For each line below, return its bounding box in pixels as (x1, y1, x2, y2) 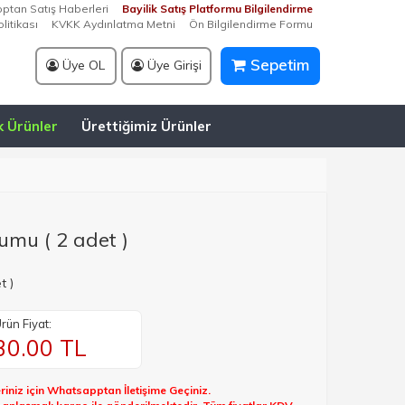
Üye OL (59, 57, 105, 73)
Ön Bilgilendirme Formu (189, 17, 313, 31)
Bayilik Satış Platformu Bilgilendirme (122, 2, 313, 15)
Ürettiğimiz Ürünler (81, 118, 212, 135)
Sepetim (245, 55, 309, 74)
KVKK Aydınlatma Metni (52, 17, 175, 31)
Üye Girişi (143, 57, 202, 73)
